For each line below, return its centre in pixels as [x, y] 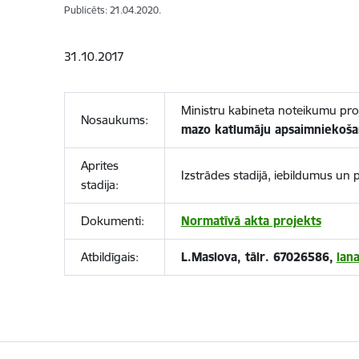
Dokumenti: [112, 221]
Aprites [99, 165]
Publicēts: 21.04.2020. [112, 10]
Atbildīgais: [109, 257]
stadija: [99, 185]
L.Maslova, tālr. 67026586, [257, 257]
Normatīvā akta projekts [251, 221]
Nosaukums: [114, 120]
